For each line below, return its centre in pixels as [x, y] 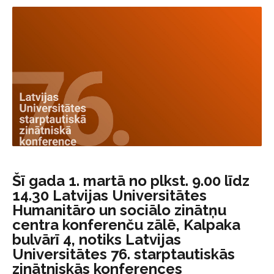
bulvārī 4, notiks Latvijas [97, 240]
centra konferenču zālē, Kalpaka [126, 225]
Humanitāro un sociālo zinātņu [119, 210]
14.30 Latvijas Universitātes [109, 196]
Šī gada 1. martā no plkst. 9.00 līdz [131, 181]
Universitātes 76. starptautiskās [124, 254]
